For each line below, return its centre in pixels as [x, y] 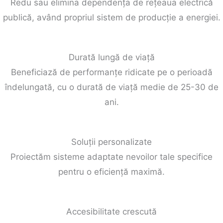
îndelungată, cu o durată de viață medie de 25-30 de [111, 87]
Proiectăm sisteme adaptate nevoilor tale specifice [111, 157]
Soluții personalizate [111, 142]
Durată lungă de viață [111, 57]
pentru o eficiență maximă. [111, 171]
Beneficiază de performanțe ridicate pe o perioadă [111, 72]
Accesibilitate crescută [111, 211]
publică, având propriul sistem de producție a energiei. [111, 17]
